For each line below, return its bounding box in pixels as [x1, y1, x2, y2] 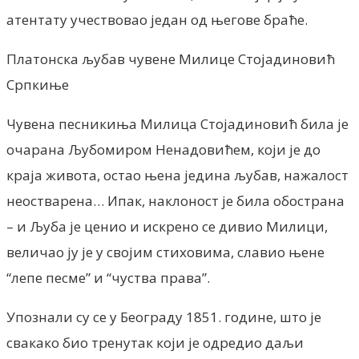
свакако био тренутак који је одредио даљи [6, 333, 304, 352]
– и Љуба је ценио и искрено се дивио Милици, [6, 216, 328, 236]
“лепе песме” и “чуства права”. [6, 268, 210, 287]
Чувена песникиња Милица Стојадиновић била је [6, 114, 349, 133]
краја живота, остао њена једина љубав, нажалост [6, 165, 349, 184]
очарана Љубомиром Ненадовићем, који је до [6, 139, 321, 159]
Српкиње [6, 75, 69, 94]
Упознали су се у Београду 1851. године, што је [6, 307, 321, 326]
